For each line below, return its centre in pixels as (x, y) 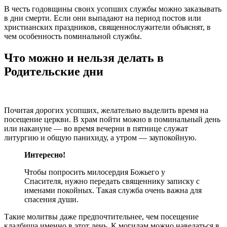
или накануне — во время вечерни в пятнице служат (96, 129)
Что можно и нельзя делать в (84, 58)
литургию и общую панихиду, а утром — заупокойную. (100, 138)
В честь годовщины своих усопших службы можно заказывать (113, 9)
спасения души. (51, 200)
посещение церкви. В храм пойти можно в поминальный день (112, 120)
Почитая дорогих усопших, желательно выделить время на (106, 110)
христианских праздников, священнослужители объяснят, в (107, 27)
